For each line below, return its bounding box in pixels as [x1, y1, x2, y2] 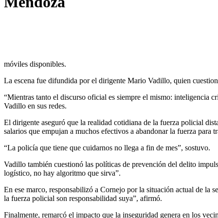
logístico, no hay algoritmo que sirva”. [4, 168, 121, 177]
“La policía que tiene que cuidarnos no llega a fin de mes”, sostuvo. [4, 143, 210, 152]
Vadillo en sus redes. [4, 101, 67, 110]
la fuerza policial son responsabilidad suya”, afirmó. [4, 194, 162, 202]
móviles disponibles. [4, 59, 66, 68]
